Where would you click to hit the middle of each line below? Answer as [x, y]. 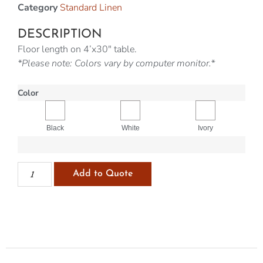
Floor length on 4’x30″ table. [77, 50]
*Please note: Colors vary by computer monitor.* [116, 64]
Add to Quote [103, 173]
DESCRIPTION [60, 35]
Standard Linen [91, 8]
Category [38, 8]
